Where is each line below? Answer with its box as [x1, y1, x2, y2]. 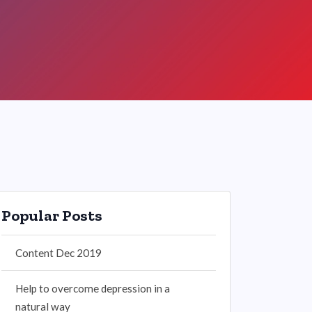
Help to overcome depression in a [15, 282, 170, 295]
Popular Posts [1, 206, 102, 225]
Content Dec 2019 [15, 247, 102, 259]
